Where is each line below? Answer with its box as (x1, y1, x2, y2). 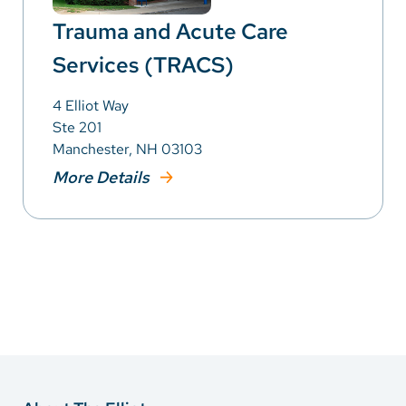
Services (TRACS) (53, 50, 234, 79)
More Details (53, 166, 153, 188)
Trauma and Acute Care (53, 16, 288, 45)
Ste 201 (53, 117, 101, 137)
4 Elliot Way (53, 95, 129, 115)
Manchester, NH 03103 (53, 139, 202, 159)
